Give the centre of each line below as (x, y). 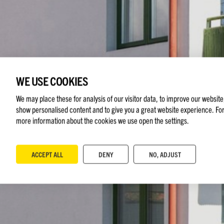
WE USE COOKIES (52, 81)
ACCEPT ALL (47, 154)
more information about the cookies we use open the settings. (102, 120)
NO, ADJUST (165, 154)
